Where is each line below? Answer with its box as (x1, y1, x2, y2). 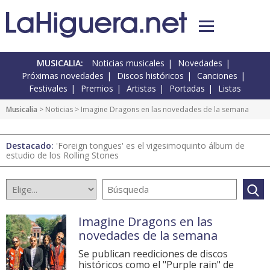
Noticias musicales (92, 57, 165, 69)
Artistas (127, 83, 156, 95)
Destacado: (6, 140, 56, 152)
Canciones (197, 70, 237, 82)
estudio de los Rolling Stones (6, 149, 119, 162)
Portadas (169, 83, 205, 95)
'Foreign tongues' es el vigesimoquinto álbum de (56, 140, 245, 152)
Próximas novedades (22, 70, 104, 82)
